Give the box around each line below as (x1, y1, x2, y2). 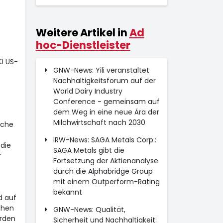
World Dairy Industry (53, 86, 122, 96)
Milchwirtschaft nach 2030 (53, 117, 145, 127)
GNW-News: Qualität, (53, 205, 125, 215)
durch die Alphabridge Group (53, 166, 153, 176)
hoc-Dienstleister (35, 38, 130, 52)
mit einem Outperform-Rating (53, 177, 160, 187)
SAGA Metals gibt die (53, 145, 124, 155)
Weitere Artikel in (35, 25, 129, 40)
